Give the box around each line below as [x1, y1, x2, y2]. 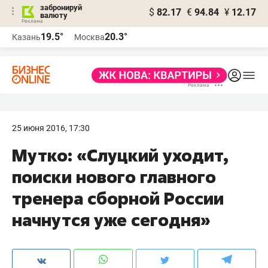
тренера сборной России [12, 187, 224, 209]
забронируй [40, 3, 82, 12]
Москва [74, 32, 105, 42]
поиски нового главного [12, 166, 216, 188]
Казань [12, 32, 41, 42]
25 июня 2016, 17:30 [12, 123, 90, 133]
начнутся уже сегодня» [12, 209, 211, 231]
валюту [40, 11, 68, 20]
